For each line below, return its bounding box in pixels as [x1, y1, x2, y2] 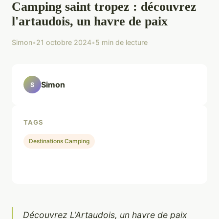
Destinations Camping [29, 137, 90, 145]
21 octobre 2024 [36, 38, 91, 47]
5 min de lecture [95, 38, 148, 47]
